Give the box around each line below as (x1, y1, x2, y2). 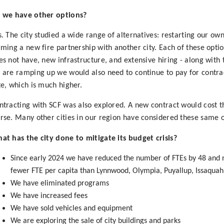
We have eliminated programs (10, 179, 109, 187)
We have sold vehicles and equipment (10, 204, 132, 212)
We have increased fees (10, 191, 87, 200)
